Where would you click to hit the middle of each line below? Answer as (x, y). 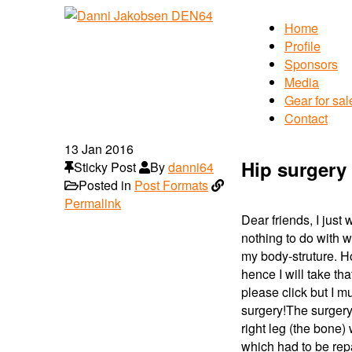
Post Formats (171, 185)
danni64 (191, 167)
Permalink (93, 203)
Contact (306, 118)
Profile (302, 46)
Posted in (106, 185)
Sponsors (311, 64)
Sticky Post (105, 167)
